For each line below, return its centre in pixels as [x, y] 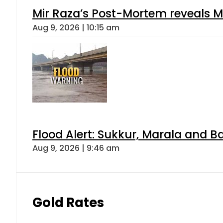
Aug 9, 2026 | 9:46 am [76, 148]
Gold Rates [68, 203]
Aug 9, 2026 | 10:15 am [76, 27]
